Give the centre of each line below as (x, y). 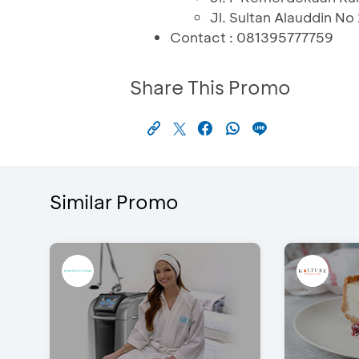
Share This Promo (210, 87)
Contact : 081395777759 (252, 37)
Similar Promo (114, 202)
